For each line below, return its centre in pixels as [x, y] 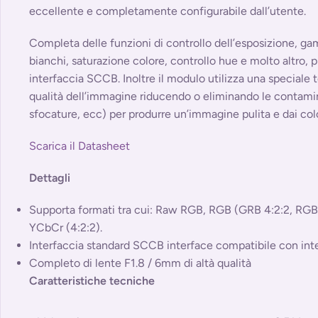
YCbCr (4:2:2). [66, 228]
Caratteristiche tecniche [92, 281]
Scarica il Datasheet [79, 146]
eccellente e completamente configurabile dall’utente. [168, 11]
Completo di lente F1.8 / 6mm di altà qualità [140, 263]
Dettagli [50, 178]
